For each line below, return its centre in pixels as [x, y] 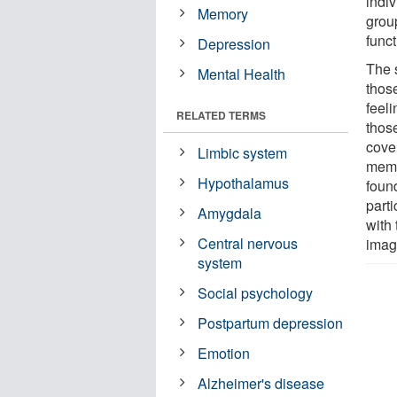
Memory [223, 13]
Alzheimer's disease [261, 383]
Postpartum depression [271, 323]
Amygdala [230, 213]
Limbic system [243, 152]
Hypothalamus [244, 183]
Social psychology [256, 292]
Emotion [224, 353]
